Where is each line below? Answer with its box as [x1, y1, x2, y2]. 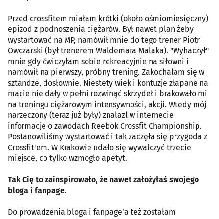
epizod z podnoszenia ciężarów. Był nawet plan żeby [8, 24, 194, 34]
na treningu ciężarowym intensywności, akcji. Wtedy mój [8, 99, 206, 109]
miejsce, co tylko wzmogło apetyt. [8, 153, 127, 163]
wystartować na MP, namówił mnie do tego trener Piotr [8, 35, 200, 44]
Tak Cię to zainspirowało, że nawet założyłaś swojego [8, 175, 199, 184]
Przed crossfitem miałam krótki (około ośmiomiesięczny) [8, 13, 208, 23]
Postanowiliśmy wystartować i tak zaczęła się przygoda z [8, 131, 207, 141]
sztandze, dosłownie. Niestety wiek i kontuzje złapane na [8, 78, 208, 88]
